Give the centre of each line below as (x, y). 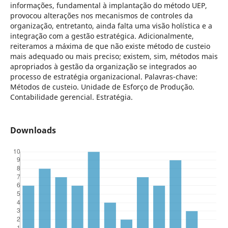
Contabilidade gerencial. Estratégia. (71, 97)
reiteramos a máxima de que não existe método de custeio (110, 46)
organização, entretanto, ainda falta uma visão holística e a (111, 26)
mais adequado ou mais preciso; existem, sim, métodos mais (114, 56)
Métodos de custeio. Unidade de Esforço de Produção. (102, 87)
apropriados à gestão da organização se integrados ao (103, 66)
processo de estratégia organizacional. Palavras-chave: (104, 77)
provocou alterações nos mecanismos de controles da (101, 16)
